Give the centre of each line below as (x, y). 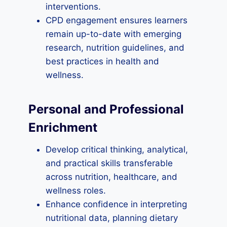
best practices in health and (102, 61)
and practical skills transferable (109, 163)
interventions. (73, 7)
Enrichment (63, 127)
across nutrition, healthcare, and (111, 177)
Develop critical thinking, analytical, (117, 149)
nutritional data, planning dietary (112, 218)
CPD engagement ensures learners (117, 20)
